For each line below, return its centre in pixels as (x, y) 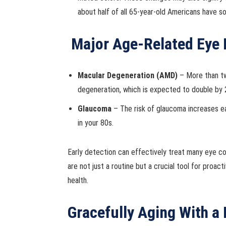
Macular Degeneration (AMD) (129, 75)
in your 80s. (96, 123)
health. (78, 180)
